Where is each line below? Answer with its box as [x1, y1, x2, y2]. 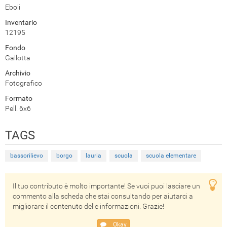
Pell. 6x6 [5, 104, 31, 112]
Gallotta [5, 54, 30, 62]
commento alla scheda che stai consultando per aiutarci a [13, 192, 193, 200]
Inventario [5, 18, 37, 26]
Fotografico [5, 79, 42, 87]
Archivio [5, 69, 30, 77]
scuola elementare [146, 152, 196, 159]
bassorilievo [10, 152, 43, 159]
